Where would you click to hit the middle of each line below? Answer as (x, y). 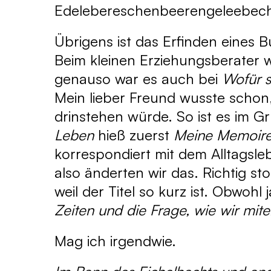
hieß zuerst (134, 135)
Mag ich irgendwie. (115, 241)
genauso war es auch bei (138, 79)
